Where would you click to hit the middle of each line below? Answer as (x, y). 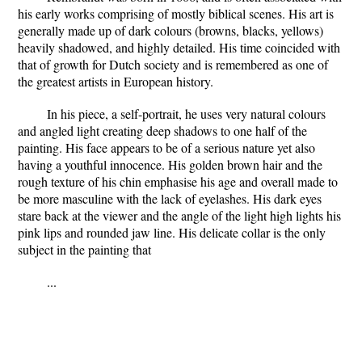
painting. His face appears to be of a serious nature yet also (166, 147)
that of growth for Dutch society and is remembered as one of (173, 64)
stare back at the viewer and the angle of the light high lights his (179, 215)
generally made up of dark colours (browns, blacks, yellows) (170, 30)
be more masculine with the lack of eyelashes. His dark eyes (170, 198)
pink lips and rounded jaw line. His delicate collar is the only (172, 232)
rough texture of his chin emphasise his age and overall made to (178, 181)
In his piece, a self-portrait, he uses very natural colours (186, 114)
